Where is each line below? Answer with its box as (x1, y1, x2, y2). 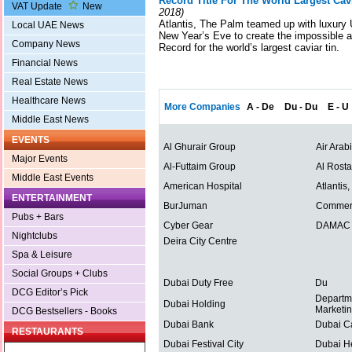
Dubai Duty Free (163, 277, 233, 289)
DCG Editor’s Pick (12, 287, 88, 299)
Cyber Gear (163, 220, 213, 232)
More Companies (159, 101, 240, 113)
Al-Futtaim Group (163, 161, 236, 173)
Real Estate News (12, 76, 88, 88)
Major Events (12, 153, 68, 165)
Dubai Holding (163, 299, 225, 310)
